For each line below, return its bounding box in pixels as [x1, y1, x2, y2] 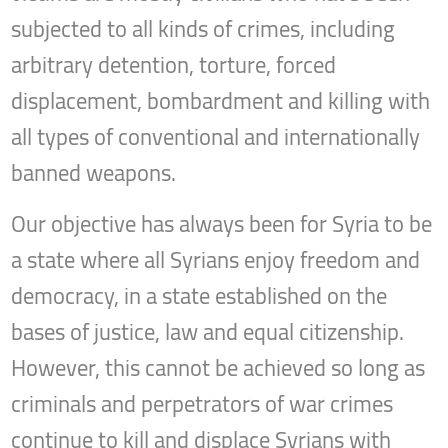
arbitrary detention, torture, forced [11, 44, 337, 87]
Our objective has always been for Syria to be [11, 203, 433, 246]
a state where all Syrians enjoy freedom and [11, 239, 421, 282]
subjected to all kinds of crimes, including [11, 8, 396, 51]
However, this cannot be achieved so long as [11, 347, 426, 390]
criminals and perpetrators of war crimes [11, 383, 394, 426]
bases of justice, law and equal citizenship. [11, 311, 405, 354]
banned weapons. [11, 152, 177, 195]
